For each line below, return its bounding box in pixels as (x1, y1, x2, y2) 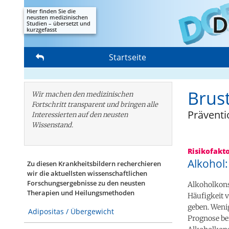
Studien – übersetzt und (27, 19, 90, 28)
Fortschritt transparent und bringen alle (32, 100, 158, 109)
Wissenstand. (32, 121, 73, 129)
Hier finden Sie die (27, 7, 76, 15)
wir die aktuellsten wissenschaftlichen (27, 169, 147, 178)
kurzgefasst (27, 26, 57, 34)
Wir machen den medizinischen (32, 90, 133, 99)
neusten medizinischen (27, 13, 88, 21)
